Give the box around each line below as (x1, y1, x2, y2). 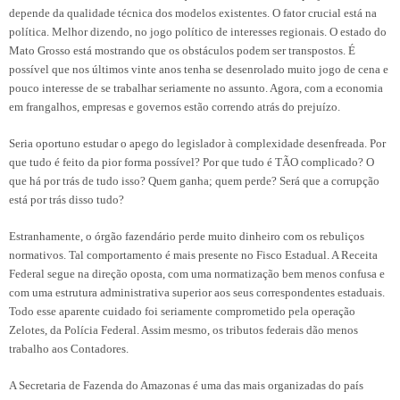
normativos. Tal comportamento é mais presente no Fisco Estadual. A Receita (9, 247, 378, 262)
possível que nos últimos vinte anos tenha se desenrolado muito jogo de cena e (9, 62, 388, 76)
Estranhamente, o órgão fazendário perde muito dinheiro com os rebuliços (9, 229, 364, 243)
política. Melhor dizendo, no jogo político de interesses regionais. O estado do (9, 24, 387, 38)
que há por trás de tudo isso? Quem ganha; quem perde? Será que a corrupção (9, 173, 379, 187)
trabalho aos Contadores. (9, 341, 129, 355)
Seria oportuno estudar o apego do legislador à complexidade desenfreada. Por (9, 136, 386, 150)
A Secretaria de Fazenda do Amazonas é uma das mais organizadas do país (9, 378, 363, 392)
